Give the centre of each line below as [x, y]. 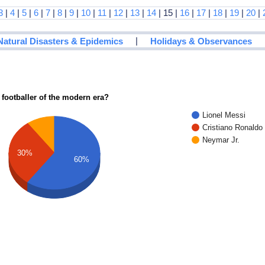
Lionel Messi [224, 115]
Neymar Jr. [221, 140]
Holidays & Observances [201, 41]
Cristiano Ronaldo [233, 127]
